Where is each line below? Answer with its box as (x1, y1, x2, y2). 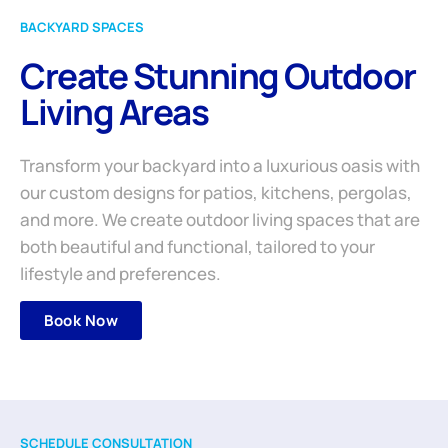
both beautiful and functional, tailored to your (20, 235, 375, 259)
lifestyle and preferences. (20, 262, 221, 286)
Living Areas (20, 88, 208, 137)
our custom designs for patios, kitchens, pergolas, (20, 181, 412, 205)
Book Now (44, 310, 118, 332)
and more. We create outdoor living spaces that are (20, 208, 420, 232)
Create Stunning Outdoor (20, 52, 416, 101)
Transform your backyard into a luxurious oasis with (20, 154, 420, 178)
